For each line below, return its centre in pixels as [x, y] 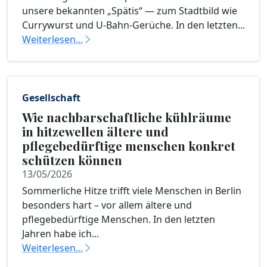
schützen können [72, 160]
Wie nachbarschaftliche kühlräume [127, 117]
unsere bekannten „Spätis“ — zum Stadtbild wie [130, 11]
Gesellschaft [51, 98]
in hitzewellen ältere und [95, 131]
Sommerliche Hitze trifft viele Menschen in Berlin [132, 191]
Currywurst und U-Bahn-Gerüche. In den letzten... [133, 25]
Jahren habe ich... [60, 234]
